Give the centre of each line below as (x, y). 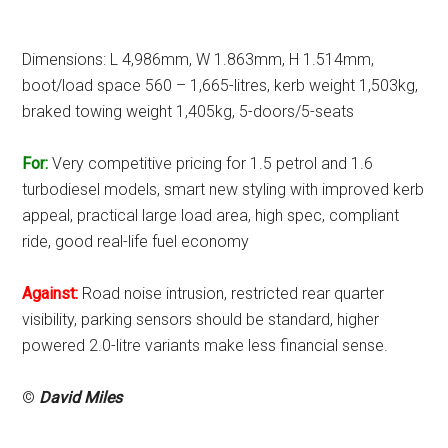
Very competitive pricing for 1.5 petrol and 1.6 (211, 163)
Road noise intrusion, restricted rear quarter (231, 293)
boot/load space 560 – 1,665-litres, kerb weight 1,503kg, (220, 85)
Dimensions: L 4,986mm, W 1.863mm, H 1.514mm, (198, 59)
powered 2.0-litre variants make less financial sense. (205, 345)
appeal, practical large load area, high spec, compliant (211, 215)
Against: (50, 293)
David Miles (79, 397)
